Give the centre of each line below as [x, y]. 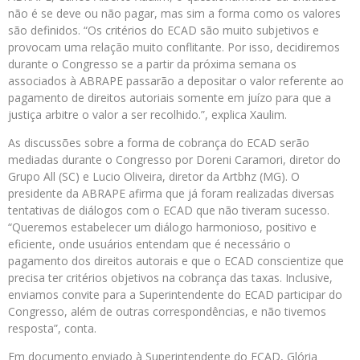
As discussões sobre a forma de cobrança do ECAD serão [159, 143]
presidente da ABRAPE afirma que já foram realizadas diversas [171, 193]
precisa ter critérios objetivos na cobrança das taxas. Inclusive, [170, 278]
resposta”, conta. [57, 328]
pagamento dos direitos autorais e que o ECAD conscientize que [176, 261]
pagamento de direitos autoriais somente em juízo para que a [170, 98]
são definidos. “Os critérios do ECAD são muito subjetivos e [164, 30]
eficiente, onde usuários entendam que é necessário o [149, 244]
